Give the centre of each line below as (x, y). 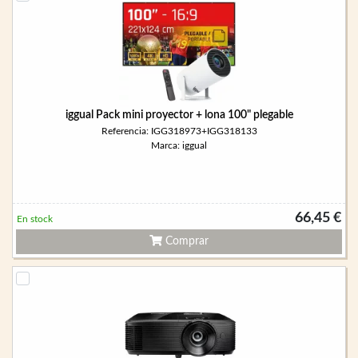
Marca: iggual (179, 145)
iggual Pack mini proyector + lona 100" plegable (179, 115)
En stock (35, 219)
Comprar (185, 241)
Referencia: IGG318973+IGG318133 (179, 131)
